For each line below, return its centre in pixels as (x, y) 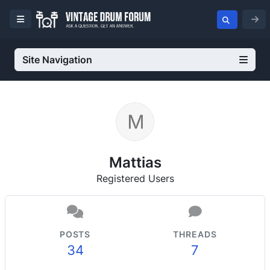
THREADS (195, 234)
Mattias (135, 162)
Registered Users (135, 178)
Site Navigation (57, 60)
